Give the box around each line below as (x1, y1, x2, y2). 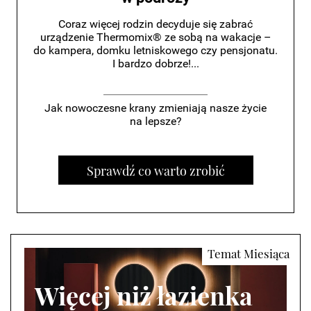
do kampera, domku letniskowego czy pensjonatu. (33, 44, 278, 58)
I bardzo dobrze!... (112, 57, 199, 71)
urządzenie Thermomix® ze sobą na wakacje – (40, 31, 271, 44)
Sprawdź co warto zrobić (86, 162, 225, 180)
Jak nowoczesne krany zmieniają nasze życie (44, 101, 267, 115)
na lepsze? (129, 115, 182, 128)
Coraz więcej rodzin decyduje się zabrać (58, 17, 253, 31)
